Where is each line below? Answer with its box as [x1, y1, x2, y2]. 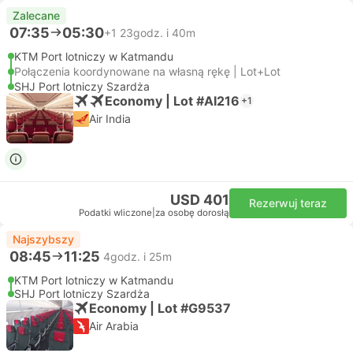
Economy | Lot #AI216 [105, 92, 240, 109]
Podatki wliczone [79, 207, 152, 218]
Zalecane [13, 9, 60, 22]
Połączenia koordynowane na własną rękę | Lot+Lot [14, 65, 281, 78]
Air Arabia [89, 319, 139, 333]
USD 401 [170, 191, 229, 208]
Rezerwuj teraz [249, 196, 327, 210]
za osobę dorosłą [155, 207, 229, 218]
